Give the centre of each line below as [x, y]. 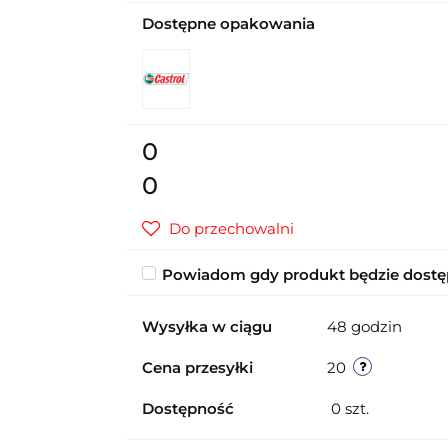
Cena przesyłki [197, 367]
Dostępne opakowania [228, 23]
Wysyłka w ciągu [206, 326]
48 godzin [364, 326]
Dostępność [187, 408]
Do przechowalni [231, 228]
